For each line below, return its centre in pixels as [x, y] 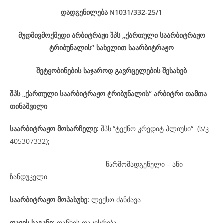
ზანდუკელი [29, 176]
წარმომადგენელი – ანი [144, 164]
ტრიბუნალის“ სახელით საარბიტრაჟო [111, 48]
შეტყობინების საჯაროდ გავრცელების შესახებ [111, 70]
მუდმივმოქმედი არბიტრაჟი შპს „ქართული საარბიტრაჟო [111, 35]
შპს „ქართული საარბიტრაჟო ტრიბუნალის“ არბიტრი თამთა [108, 93]
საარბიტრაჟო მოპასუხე [49, 199]
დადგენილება [84, 12]
